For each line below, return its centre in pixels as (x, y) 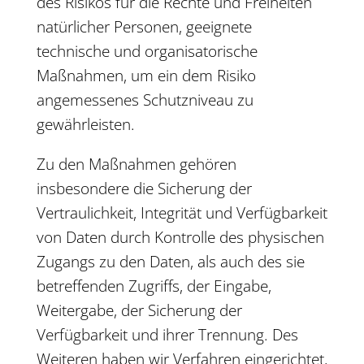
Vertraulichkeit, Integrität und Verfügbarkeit (182, 213)
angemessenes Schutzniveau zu (145, 100)
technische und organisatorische (147, 51)
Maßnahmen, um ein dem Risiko (146, 76)
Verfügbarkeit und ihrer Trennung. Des (167, 335)
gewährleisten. (85, 124)
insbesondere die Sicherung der (144, 188)
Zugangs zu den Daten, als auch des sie (170, 262)
